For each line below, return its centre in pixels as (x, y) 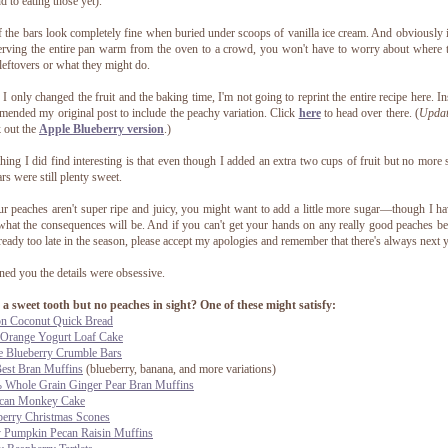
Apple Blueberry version (101, 129)
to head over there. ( (369, 113)
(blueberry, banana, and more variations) (179, 369)
